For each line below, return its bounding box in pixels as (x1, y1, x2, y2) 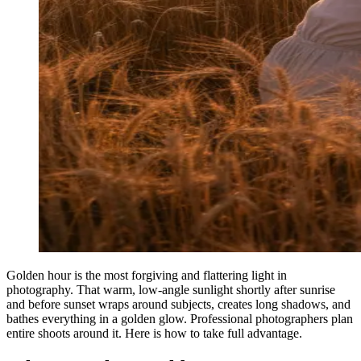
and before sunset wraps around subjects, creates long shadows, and (6, 297, 351, 311)
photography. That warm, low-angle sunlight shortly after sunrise (6, 282, 335, 297)
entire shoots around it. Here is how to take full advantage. (6, 326, 302, 340)
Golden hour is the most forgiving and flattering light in (6, 268, 287, 282)
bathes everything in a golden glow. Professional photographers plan (6, 311, 353, 326)
